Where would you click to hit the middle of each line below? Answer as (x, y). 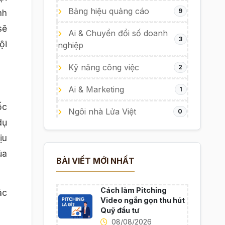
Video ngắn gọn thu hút (142, 200)
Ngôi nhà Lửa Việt (101, 111)
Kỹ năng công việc (102, 67)
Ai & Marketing (95, 89)
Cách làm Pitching (133, 190)
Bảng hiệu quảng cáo (107, 11)
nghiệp (70, 45)
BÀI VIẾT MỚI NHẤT (95, 161)
